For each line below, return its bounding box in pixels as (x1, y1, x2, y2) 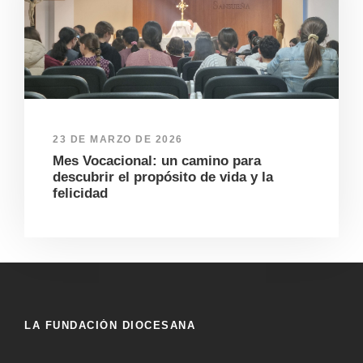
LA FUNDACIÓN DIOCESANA (24, 319, 195, 332)
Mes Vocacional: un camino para (53, 153, 261, 169)
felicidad (53, 186, 108, 202)
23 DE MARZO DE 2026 (53, 134, 183, 146)
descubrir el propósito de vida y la (53, 169, 273, 186)
